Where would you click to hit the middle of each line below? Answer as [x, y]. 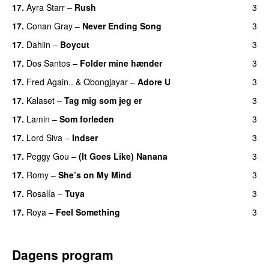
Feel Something [88, 212]
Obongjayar [106, 81]
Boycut [75, 44]
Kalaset [41, 100]
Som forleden [87, 119]
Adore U [154, 81]
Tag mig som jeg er [103, 100]
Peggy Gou [48, 156]
